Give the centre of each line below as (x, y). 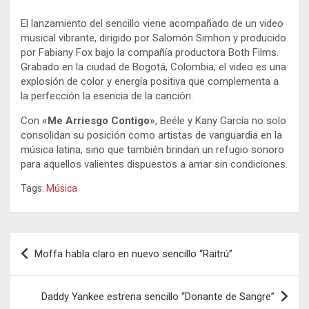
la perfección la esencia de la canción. (107, 96)
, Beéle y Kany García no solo (221, 121)
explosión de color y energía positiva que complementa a (150, 82)
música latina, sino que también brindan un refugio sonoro (152, 150)
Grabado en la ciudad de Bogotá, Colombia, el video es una (153, 67)
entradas (45, 288)
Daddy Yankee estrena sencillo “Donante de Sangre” (158, 297)
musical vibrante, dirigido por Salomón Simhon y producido (153, 38)
